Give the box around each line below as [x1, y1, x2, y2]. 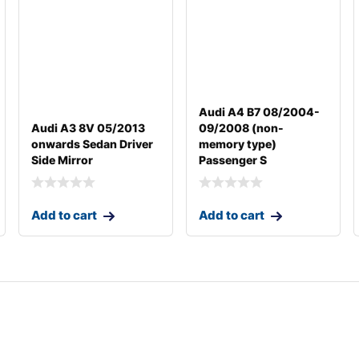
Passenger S [198, 152, 267, 167]
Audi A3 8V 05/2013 [30, 120, 145, 135]
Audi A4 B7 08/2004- [198, 104, 320, 119]
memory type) [198, 136, 276, 151]
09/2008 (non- [198, 120, 284, 135]
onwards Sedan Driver [30, 136, 153, 151]
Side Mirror [30, 152, 93, 167]
